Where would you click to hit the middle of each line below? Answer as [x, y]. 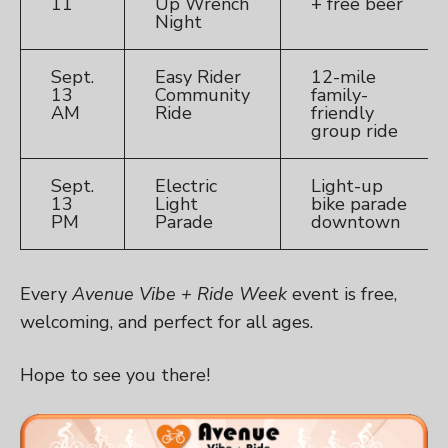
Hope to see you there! [115, 375]
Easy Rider [198, 77]
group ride [354, 131]
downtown [355, 222]
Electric [186, 186]
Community [202, 95]
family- [339, 95]
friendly [342, 113]
